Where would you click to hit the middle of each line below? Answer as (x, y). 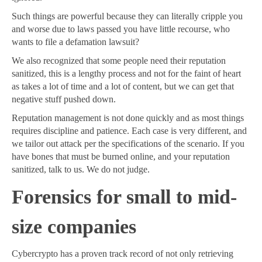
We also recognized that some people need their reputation (119, 61)
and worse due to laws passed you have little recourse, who (121, 29)
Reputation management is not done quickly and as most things (128, 118)
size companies (74, 227)
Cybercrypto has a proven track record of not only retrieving (123, 254)
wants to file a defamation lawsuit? (75, 42)
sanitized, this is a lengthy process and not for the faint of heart (126, 74)
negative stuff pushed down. (64, 99)
